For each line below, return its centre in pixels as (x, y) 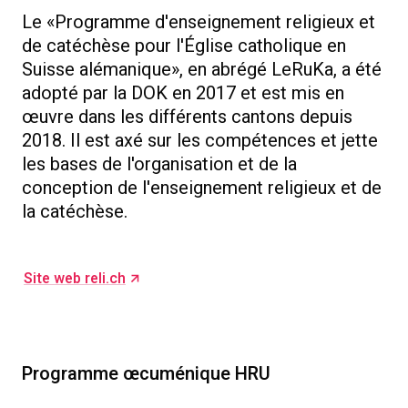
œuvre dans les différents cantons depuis (187, 117)
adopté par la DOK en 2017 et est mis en (183, 93)
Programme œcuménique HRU (146, 374)
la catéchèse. (75, 212)
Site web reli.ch (75, 279)
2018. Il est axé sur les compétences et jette (200, 141)
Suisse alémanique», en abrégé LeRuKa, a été (202, 70)
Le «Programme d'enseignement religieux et (199, 22)
